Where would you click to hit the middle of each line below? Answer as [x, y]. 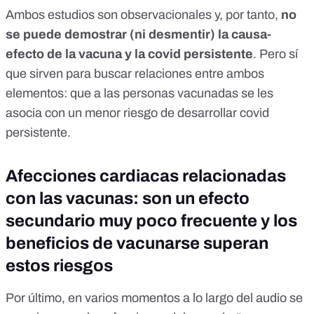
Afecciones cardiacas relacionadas [146, 176]
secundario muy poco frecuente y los [151, 220]
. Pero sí [275, 54]
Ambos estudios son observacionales [109, 14]
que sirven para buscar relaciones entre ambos [135, 73]
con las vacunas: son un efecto [128, 198]
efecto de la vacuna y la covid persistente [129, 54]
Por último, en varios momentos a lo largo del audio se [154, 298]
